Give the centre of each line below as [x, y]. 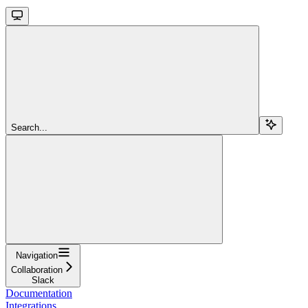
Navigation [37, 255]
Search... [29, 127]
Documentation [39, 293]
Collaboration [37, 269]
